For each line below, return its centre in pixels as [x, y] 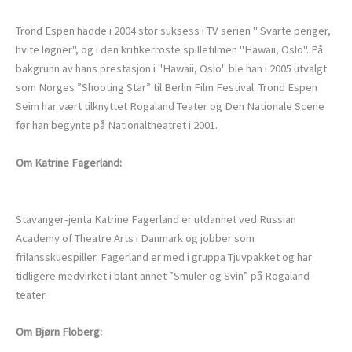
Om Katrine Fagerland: [69, 162]
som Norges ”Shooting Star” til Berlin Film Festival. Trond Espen [167, 88]
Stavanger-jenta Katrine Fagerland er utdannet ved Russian [156, 219]
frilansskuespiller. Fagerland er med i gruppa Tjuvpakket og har [164, 257]
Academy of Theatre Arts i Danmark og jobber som [135, 238]
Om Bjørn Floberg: [59, 332]
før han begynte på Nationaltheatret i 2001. [117, 125]
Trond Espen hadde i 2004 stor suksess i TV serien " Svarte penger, [173, 31]
